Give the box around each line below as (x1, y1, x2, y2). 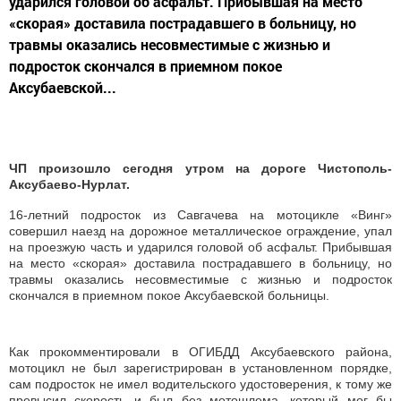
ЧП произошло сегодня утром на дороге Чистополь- (9, 161, 392, 176)
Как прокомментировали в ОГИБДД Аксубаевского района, (9, 345, 392, 360)
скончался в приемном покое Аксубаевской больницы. (9, 288, 329, 303)
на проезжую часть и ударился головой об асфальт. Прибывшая (9, 240, 392, 255)
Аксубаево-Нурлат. (9, 177, 130, 192)
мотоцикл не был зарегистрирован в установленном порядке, (9, 361, 392, 376)
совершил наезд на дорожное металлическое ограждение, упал (9, 224, 392, 239)
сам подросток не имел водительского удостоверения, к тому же (9, 377, 392, 392)
